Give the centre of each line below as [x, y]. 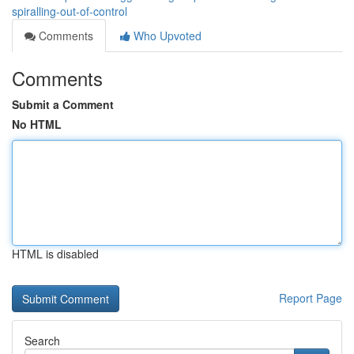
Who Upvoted [166, 36]
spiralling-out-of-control [70, 11]
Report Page [311, 298]
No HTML [37, 124]
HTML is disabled [55, 254]
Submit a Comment [63, 104]
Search [42, 341]
